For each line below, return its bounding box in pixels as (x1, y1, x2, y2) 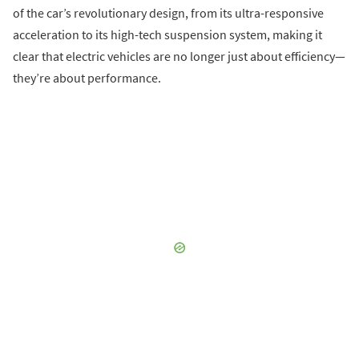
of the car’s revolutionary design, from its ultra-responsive (13, 5, 324, 22)
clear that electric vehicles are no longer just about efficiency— (13, 48, 345, 65)
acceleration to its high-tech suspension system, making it (13, 26, 322, 43)
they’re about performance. (13, 70, 161, 87)
